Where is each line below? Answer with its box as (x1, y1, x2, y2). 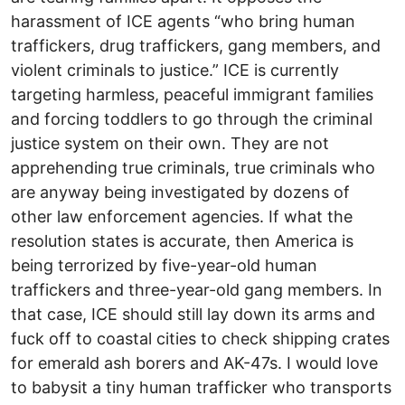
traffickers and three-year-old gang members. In (11, 280, 382, 300)
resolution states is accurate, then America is (11, 231, 353, 251)
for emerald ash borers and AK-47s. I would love (11, 353, 378, 373)
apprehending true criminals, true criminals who (11, 158, 375, 178)
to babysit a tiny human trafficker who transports (11, 378, 391, 398)
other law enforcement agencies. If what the (11, 207, 353, 227)
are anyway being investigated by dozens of (11, 183, 350, 202)
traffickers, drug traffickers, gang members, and (11, 36, 381, 56)
